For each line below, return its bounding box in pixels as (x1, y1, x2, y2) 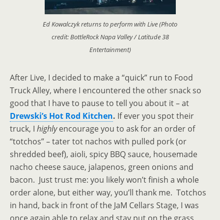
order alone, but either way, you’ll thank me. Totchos (10, 187, 206, 198)
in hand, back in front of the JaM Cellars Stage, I (10, 200, 183, 211)
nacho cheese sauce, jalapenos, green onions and (10, 162, 193, 173)
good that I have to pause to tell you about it (10, 98, 176, 109)
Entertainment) (89, 45, 131, 55)
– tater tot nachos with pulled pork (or (46, 136, 187, 147)
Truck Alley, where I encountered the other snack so (10, 85, 201, 96)
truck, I (10, 123, 37, 135)
